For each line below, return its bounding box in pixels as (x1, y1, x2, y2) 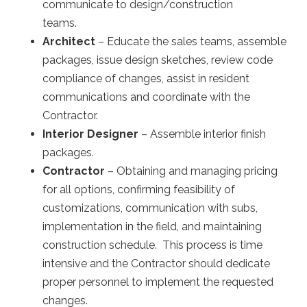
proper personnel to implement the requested (42, 275, 274, 288)
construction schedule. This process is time (42, 238, 263, 251)
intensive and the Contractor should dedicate (42, 256, 271, 270)
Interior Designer (42, 127, 139, 140)
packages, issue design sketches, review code (42, 53, 273, 66)
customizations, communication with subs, (42, 201, 258, 214)
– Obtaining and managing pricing (105, 164, 278, 177)
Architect (42, 34, 99, 48)
